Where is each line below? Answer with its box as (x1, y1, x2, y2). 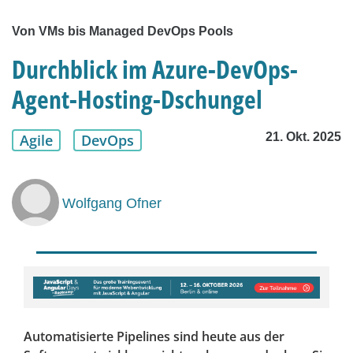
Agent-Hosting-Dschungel (12, 82, 262, 117)
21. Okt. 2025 (266, 130, 341, 144)
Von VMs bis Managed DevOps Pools (12, 24, 233, 39)
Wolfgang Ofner (62, 195, 162, 211)
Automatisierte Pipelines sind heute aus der (24, 328, 284, 346)
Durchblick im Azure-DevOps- (12, 52, 298, 87)
